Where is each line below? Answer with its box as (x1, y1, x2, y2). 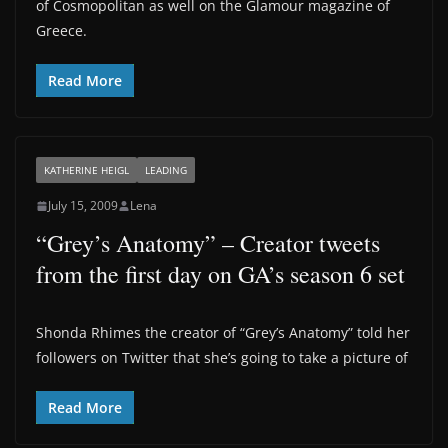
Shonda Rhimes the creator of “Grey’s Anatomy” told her (36, 323, 410, 342)
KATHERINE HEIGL (44, 163, 129, 177)
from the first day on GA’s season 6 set (36, 258, 405, 290)
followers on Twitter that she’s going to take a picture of (36, 348, 408, 367)
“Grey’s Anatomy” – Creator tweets (36, 227, 380, 259)
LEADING (145, 163, 187, 177)
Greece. (36, 21, 87, 40)
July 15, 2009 (48, 197, 118, 214)
